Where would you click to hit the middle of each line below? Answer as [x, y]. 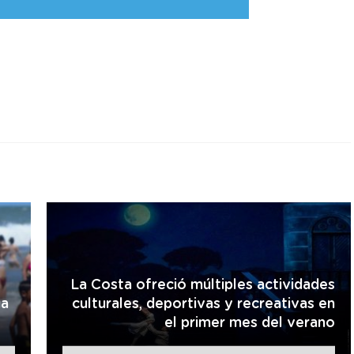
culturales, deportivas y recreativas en [203, 304]
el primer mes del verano [250, 323]
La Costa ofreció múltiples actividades [203, 285]
